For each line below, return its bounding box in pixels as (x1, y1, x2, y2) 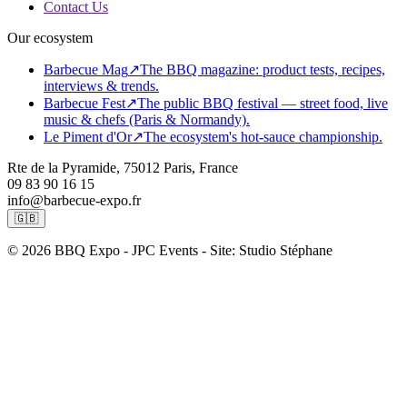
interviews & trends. (44, 78, 159, 94)
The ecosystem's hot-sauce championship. (144, 129, 382, 145)
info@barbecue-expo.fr (7, 193, 141, 209)
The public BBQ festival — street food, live (137, 95, 388, 112)
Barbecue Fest (44, 95, 125, 112)
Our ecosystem (7, 30, 93, 46)
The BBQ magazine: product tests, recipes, (140, 62, 385, 78)
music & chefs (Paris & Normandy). (44, 112, 250, 128)
